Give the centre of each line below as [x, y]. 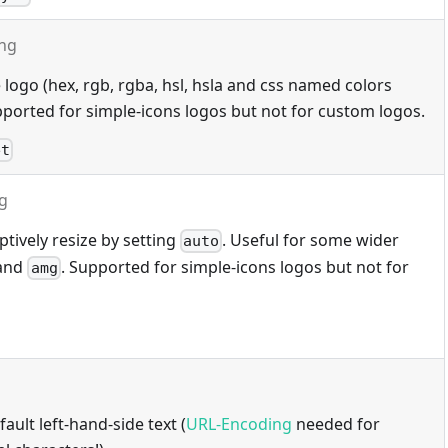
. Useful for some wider [311, 239]
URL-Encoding [239, 423]
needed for [336, 423]
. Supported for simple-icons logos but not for [234, 266]
